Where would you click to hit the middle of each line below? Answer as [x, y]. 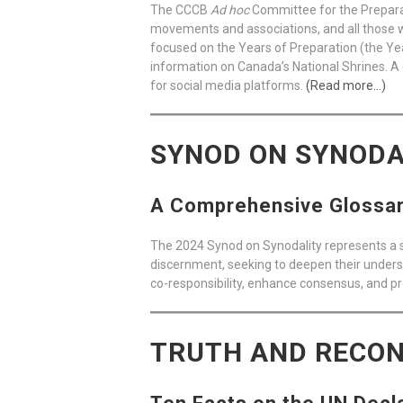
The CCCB [180, 10]
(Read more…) [346, 86]
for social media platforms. [228, 86]
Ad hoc [230, 10]
